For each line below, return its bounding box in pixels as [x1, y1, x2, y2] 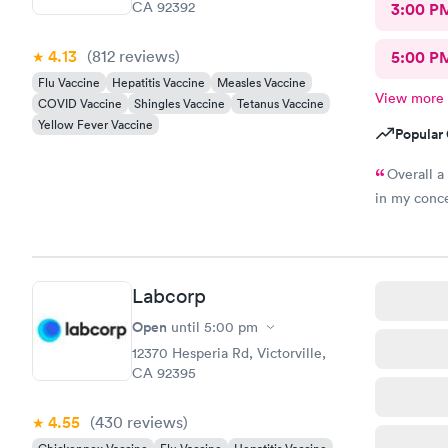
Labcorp [132, 284, 206, 308]
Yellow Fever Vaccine [38, 115, 153, 133]
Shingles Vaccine [134, 94, 225, 112]
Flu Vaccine [38, 73, 100, 91]
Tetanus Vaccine [237, 94, 324, 112]
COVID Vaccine [38, 94, 122, 112]
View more [374, 88, 444, 107]
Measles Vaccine [217, 73, 306, 91]
